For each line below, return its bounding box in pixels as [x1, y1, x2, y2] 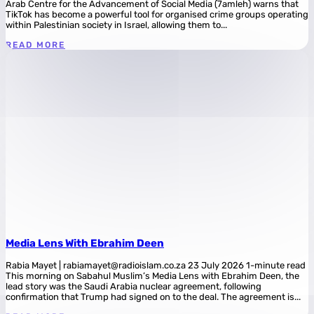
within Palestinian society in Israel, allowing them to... [6, 20, 227, 30]
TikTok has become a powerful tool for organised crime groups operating [6, 9, 308, 20]
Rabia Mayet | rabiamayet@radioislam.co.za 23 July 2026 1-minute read [6, 260, 306, 271]
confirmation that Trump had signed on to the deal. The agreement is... [6, 292, 301, 303]
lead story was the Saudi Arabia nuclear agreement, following [6, 281, 261, 292]
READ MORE [6, 40, 65, 50]
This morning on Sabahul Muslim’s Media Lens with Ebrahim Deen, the [6, 271, 299, 282]
